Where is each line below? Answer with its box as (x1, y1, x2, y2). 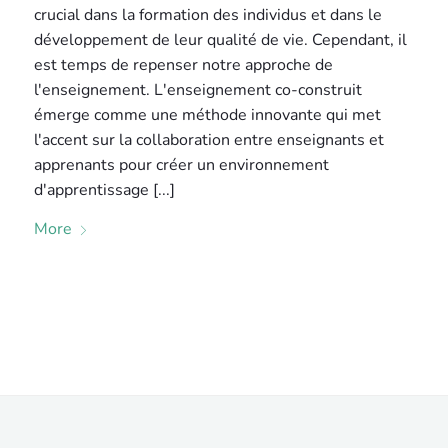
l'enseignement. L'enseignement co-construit (34, 79, 363, 101)
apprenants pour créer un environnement (34, 154, 330, 176)
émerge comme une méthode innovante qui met (34, 104, 382, 126)
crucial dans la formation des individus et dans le (34, 4, 383, 26)
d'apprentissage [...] (34, 179, 176, 201)
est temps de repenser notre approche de (34, 54, 334, 76)
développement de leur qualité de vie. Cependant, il (34, 29, 408, 51)
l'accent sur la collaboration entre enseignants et (34, 129, 385, 151)
